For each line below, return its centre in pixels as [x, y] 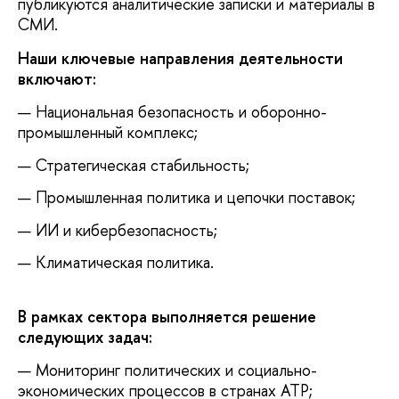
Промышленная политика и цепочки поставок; [195, 198]
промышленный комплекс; [108, 133]
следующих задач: [85, 337]
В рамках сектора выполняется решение [167, 316]
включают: [57, 78]
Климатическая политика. [125, 263]
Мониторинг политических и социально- [176, 370]
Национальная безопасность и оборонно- [181, 112]
